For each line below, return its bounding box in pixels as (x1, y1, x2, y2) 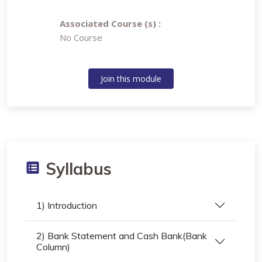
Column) (36, 241, 70, 253)
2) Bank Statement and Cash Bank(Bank (36, 230, 207, 242)
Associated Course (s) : (60, 18, 161, 29)
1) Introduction (36, 199, 97, 211)
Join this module (101, 73, 161, 84)
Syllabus (41, 158, 112, 179)
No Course (60, 32, 102, 43)
